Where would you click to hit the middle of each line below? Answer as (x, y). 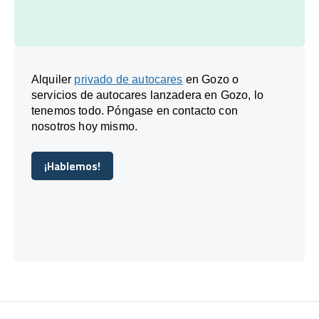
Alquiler (53, 79)
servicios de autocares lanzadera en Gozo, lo (148, 95)
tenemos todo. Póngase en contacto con (135, 110)
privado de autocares (129, 79)
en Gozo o (211, 79)
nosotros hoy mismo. (85, 126)
